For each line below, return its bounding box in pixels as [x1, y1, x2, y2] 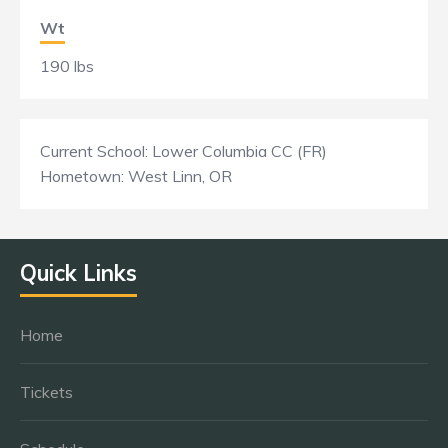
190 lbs [40, 56, 94, 76]
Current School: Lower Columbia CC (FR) [40, 141, 327, 161]
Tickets [20, 382, 73, 402]
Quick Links [20, 259, 137, 287]
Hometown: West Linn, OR [40, 166, 232, 186]
